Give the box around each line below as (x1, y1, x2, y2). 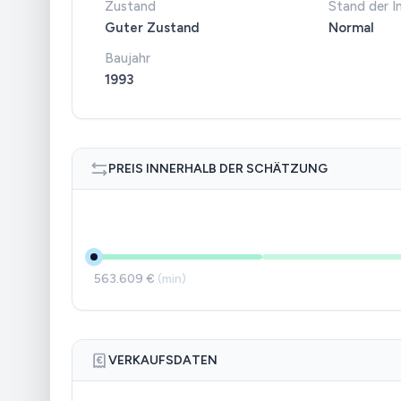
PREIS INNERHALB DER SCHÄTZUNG (108, 161, 328, 176)
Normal (328, 20, 374, 36)
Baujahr (105, 50, 150, 66)
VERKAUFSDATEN (108, 353, 218, 368)
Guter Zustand (105, 20, 200, 36)
